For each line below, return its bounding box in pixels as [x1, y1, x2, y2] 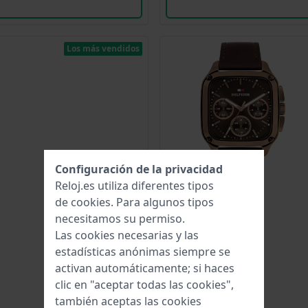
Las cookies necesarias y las [55, 228, 199, 243]
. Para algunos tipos [111, 195, 214, 210]
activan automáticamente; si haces [55, 261, 234, 276]
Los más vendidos [67, 43, 140, 54]
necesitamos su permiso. [55, 211, 185, 226]
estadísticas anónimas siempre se [55, 244, 230, 259]
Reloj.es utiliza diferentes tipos [55, 178, 214, 193]
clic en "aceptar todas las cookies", [55, 277, 234, 292]
